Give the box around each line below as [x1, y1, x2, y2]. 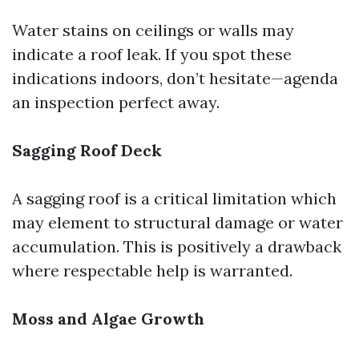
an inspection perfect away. [12, 92, 220, 112]
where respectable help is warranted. [12, 260, 292, 280]
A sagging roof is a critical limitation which [12, 188, 337, 208]
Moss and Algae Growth [12, 309, 204, 329]
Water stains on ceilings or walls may [12, 20, 294, 40]
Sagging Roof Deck [12, 140, 162, 160]
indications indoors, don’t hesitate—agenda [12, 68, 338, 88]
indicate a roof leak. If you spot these [12, 44, 292, 64]
